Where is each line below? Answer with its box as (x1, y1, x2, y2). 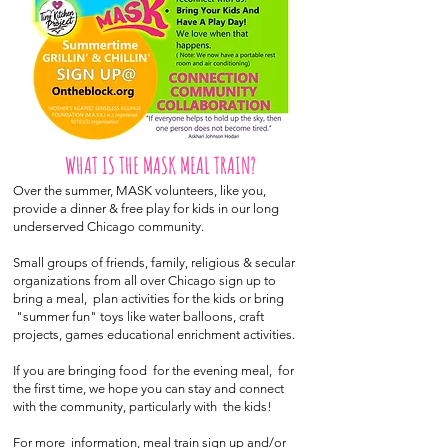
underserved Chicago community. (13, 218, 204, 234)
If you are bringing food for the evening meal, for (13, 362, 294, 378)
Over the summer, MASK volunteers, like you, (13, 182, 266, 198)
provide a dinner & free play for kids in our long (13, 200, 279, 216)
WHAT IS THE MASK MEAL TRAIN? (65, 150, 256, 180)
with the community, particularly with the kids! (13, 398, 275, 414)
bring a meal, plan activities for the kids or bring (13, 290, 284, 306)
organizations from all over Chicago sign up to (13, 272, 276, 288)
